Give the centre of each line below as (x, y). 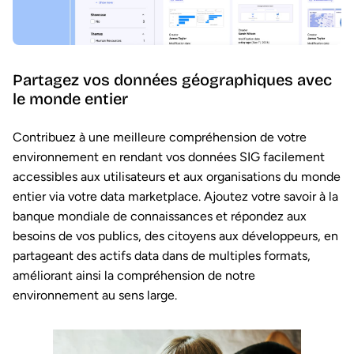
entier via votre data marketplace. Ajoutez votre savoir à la (175, 196)
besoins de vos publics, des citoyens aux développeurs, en (175, 235)
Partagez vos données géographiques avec (172, 79)
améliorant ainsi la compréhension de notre (134, 275)
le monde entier (70, 98)
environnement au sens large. (95, 295)
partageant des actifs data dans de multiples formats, (162, 255)
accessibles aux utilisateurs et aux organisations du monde (177, 176)
